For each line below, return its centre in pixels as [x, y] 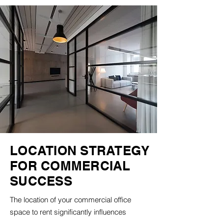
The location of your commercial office [70, 200]
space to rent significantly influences [68, 212]
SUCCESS [41, 181]
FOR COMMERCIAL [70, 166]
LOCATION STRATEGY [80, 151]
